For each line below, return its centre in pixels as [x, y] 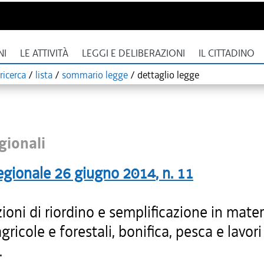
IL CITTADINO [227, 53]
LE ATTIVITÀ [44, 53]
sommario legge [95, 75]
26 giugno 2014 [105, 173]
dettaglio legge [168, 75]
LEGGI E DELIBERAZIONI [133, 53]
